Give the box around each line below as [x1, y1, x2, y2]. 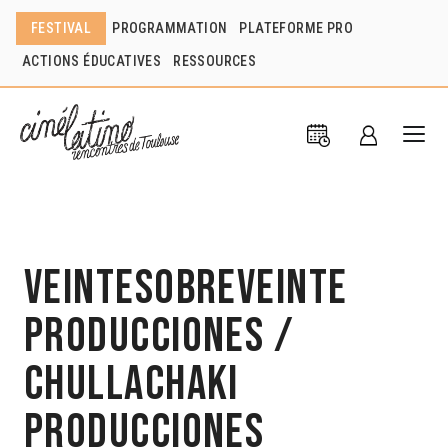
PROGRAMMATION [112, 20, 228, 36]
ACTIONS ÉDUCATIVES [22, 53, 162, 69]
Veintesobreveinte [24, 259, 348, 317]
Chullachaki [24, 355, 239, 413]
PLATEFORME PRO [239, 20, 354, 36]
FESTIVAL [31, 20, 92, 36]
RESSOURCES [173, 53, 257, 69]
